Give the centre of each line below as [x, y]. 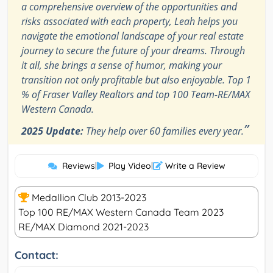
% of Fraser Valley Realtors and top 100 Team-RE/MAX [136, 95]
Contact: [37, 255]
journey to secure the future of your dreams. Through [133, 51]
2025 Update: [52, 131]
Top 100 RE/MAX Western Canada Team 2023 [121, 212]
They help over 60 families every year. [164, 131]
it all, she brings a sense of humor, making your [122, 66]
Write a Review [194, 166]
